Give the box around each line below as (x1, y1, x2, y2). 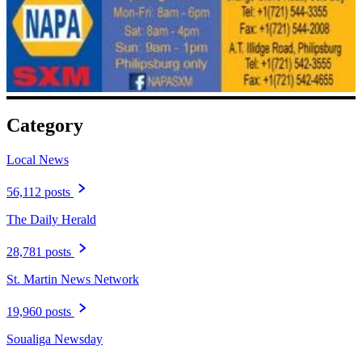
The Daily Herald (6, 213, 96, 227)
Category (6, 115, 83, 137)
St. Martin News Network (6, 272, 139, 287)
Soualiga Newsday (6, 332, 103, 347)
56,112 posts (6, 185, 70, 200)
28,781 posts (6, 245, 71, 259)
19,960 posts (6, 305, 71, 319)
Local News (6, 153, 69, 167)
